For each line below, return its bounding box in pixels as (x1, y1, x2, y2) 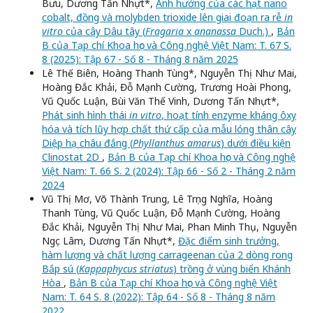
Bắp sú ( (42, 262, 79, 276)
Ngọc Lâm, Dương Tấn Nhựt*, (42, 234, 178, 248)
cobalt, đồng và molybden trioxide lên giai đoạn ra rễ (42, 10, 284, 24)
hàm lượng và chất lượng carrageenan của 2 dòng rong (42, 248, 293, 262)
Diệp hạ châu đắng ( (42, 136, 133, 150)
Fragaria (145, 24, 184, 38)
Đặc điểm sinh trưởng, (178, 234, 279, 248)
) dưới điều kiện (221, 136, 291, 150)
